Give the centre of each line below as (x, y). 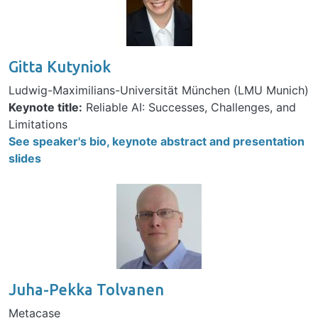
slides (25, 159)
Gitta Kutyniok (60, 67)
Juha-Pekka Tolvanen (86, 290)
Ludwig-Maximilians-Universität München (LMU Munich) (159, 91)
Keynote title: (45, 108)
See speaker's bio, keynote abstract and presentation (157, 142)
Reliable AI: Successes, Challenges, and (189, 108)
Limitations (38, 125)
